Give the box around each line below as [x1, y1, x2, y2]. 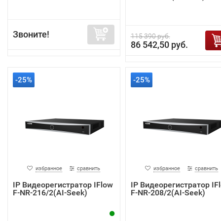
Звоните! [13, 29, 49, 40]
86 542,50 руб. [130, 39, 188, 50]
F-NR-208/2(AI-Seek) [130, 188, 205, 198]
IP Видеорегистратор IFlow [13, 180, 113, 190]
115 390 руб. [130, 32, 170, 40]
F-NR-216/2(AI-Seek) [13, 188, 87, 198]
